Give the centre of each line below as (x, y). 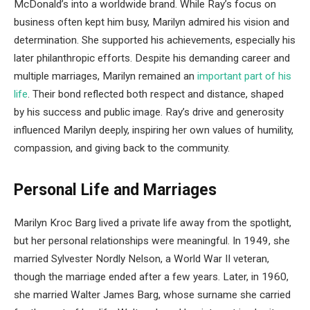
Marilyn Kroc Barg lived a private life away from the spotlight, (153, 223)
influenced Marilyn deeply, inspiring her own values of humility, (154, 130)
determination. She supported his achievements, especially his (155, 40)
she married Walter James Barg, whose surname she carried (152, 295)
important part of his (244, 76)
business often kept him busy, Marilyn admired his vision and (152, 22)
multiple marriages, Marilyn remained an (106, 76)
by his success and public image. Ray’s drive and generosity (149, 112)
